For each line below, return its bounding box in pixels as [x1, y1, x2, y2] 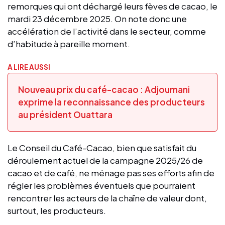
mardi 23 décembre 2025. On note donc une [8, 13, 187, 24]
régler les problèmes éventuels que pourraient [8, 179, 195, 191]
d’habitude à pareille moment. [8, 38, 130, 49]
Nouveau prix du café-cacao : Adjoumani [18, 83, 190, 95]
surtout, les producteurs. [8, 204, 107, 216]
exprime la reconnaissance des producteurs [18, 96, 205, 107]
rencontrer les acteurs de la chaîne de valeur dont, [8, 192, 207, 203]
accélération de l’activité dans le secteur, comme [8, 25, 206, 37]
